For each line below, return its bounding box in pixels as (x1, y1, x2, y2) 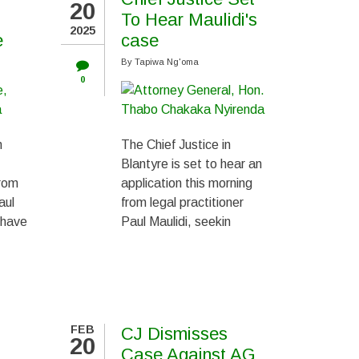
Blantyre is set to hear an (121, 157, 262, 171)
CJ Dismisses (121, 324, 228, 344)
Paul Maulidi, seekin (121, 215, 231, 228)
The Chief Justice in (121, 138, 231, 151)
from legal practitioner (121, 196, 244, 209)
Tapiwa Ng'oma (135, 57, 199, 67)
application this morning (121, 176, 252, 190)
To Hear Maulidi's (121, 10, 257, 30)
